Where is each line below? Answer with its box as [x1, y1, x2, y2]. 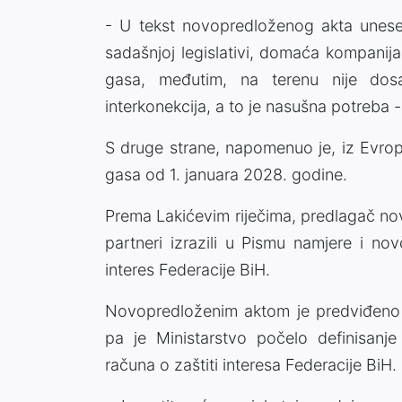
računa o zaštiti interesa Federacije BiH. [105, 354, 397, 374]
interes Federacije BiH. [105, 259, 270, 279]
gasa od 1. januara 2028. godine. [105, 164, 347, 184]
